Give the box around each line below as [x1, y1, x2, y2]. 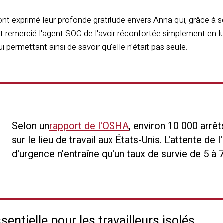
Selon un [12, 119, 49, 133]
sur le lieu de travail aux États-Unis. [12, 133, 162, 147]
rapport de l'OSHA [49, 119, 129, 133]
